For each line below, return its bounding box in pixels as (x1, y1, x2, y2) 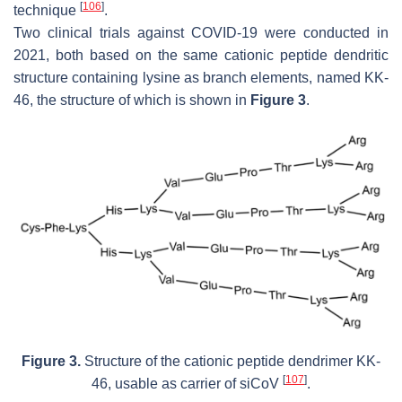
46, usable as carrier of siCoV (92, 375, 283, 391)
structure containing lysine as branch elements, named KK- (13, 69, 389, 85)
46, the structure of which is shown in (13, 92, 250, 108)
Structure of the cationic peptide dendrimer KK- (81, 353, 380, 369)
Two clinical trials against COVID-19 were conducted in (13, 24, 389, 40)
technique (13, 2, 80, 18)
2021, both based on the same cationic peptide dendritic (13, 47, 389, 63)
